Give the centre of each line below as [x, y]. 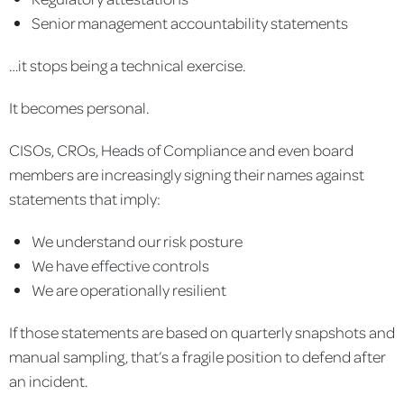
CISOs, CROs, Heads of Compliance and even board [181, 149]
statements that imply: [85, 198]
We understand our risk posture [137, 240]
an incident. [48, 380]
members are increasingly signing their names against [187, 174]
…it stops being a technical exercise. [127, 64]
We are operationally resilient [129, 289]
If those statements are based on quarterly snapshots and [202, 331]
